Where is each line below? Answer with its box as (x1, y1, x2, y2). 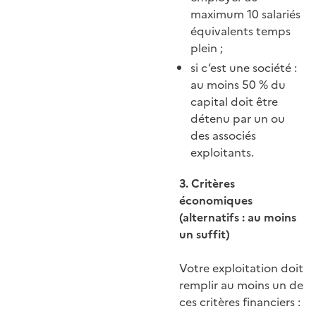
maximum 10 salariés (190, 6, 300, 23)
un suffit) (179, 226, 230, 243)
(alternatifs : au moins (179, 209, 296, 226)
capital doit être (190, 93, 278, 111)
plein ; (190, 39, 223, 57)
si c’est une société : (190, 59, 297, 77)
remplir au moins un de (179, 276, 303, 294)
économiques (179, 192, 253, 209)
